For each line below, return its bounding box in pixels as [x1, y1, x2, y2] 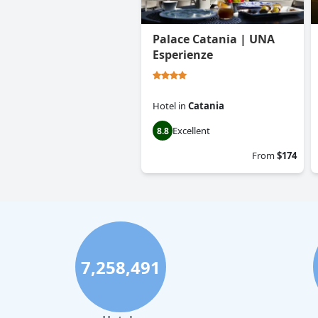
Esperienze [153, 47, 213, 63]
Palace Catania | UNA [153, 31, 275, 48]
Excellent [172, 124, 210, 138]
